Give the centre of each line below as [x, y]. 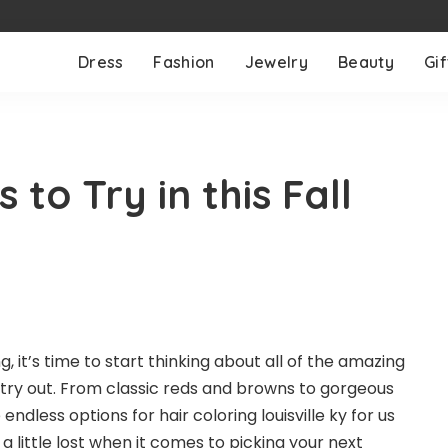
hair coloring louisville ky [253, 415]
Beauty [365, 62]
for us [371, 415]
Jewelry [276, 62]
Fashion [184, 62]
